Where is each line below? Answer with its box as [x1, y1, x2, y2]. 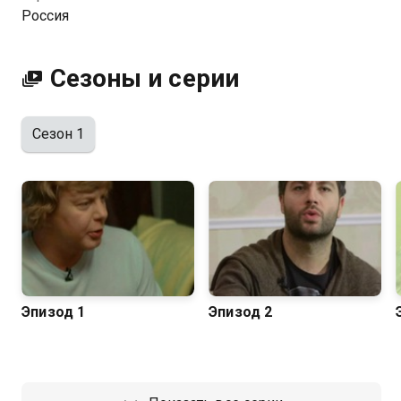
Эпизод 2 [209, 303, 273, 320]
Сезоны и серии [50, 64, 239, 93]
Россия [21, 7, 70, 24]
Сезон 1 [32, 125, 85, 142]
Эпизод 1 [21, 303, 86, 320]
